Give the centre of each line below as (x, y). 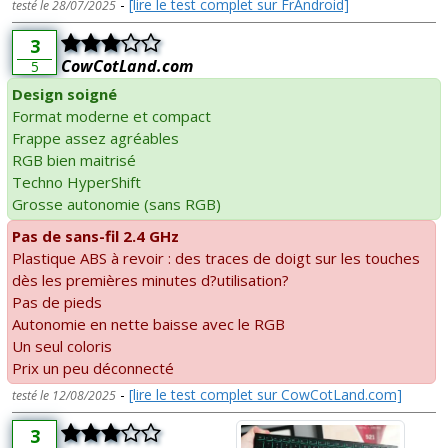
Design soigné (64, 94)
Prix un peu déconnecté (93, 368)
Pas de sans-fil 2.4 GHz (95, 236)
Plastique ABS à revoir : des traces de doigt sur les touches (216, 258)
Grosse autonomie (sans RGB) (116, 204)
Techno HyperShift (76, 182)
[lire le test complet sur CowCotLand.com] (265, 395)
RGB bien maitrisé (74, 160)
